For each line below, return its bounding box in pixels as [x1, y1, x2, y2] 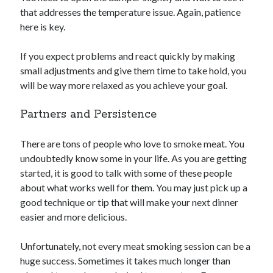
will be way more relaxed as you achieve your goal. [20, 79, 228, 91]
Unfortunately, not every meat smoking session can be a [20, 240, 251, 252]
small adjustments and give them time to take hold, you [20, 65, 247, 77]
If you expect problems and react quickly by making [20, 50, 236, 62]
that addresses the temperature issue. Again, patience [20, 6, 241, 18]
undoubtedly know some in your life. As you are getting [20, 152, 247, 165]
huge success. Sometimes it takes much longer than [20, 255, 231, 267]
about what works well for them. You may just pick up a [20, 182, 248, 194]
